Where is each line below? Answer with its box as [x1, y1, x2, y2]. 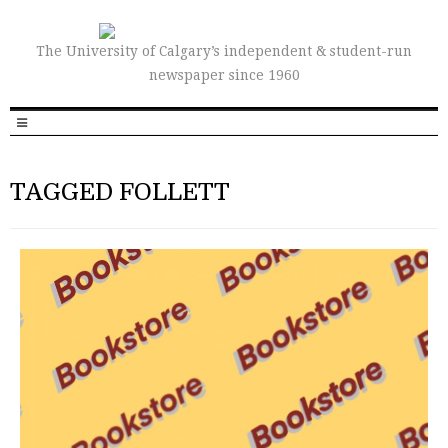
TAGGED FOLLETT [10, 178, 230, 206]
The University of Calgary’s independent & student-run [36, 43, 412, 59]
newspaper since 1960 [148, 67, 300, 83]
